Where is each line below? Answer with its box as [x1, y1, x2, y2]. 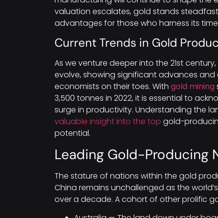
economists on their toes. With [54, 81, 171, 92]
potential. [54, 127, 91, 139]
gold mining [171, 81, 215, 92]
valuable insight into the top [54, 116, 161, 127]
